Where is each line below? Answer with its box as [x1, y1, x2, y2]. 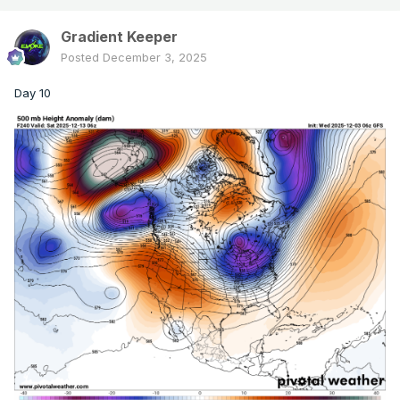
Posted [61, 50, 103, 65]
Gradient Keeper [61, 28, 178, 46]
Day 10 [14, 86, 51, 101]
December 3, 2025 [103, 50, 207, 65]
